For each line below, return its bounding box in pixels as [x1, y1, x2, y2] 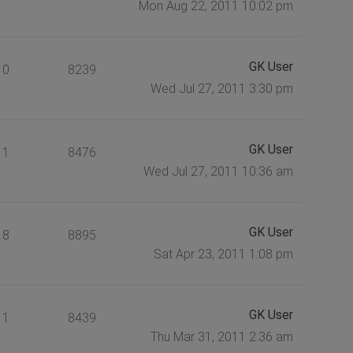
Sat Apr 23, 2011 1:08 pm [153, 246, 293, 262]
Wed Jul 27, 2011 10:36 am [143, 163, 293, 179]
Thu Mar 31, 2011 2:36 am [150, 329, 293, 344]
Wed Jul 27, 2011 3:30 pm [150, 80, 293, 96]
